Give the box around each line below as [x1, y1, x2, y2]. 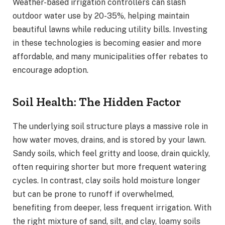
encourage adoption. [13, 65, 88, 75]
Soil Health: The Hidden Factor [13, 94, 181, 109]
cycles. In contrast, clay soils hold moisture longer [13, 175, 200, 185]
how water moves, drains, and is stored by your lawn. [13, 135, 206, 145]
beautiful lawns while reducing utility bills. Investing [13, 24, 207, 34]
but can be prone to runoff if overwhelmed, [13, 189, 174, 199]
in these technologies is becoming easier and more [13, 38, 201, 48]
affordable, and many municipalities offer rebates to [13, 51, 208, 61]
